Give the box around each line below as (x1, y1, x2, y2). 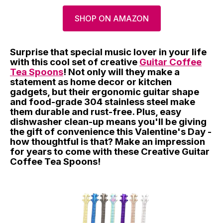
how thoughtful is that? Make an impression (10, 135, 205, 147)
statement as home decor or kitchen (10, 76, 172, 88)
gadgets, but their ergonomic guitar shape (10, 86, 199, 98)
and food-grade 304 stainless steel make (10, 96, 195, 108)
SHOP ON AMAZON (74, 13, 149, 23)
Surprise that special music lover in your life (10, 46, 207, 58)
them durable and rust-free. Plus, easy (10, 106, 181, 117)
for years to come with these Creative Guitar (10, 145, 210, 157)
